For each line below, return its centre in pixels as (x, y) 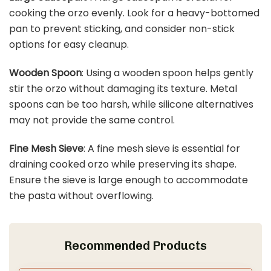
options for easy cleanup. (69, 45)
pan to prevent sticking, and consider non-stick (122, 29)
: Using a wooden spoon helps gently (168, 73)
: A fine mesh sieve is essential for (162, 148)
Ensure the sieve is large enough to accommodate (129, 180)
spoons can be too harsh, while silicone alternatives (131, 104)
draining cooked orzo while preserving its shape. (123, 164)
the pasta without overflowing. (81, 195)
